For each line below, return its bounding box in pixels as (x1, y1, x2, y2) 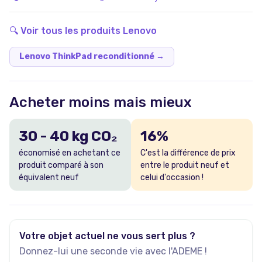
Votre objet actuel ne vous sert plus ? (19, 230, 195, 242)
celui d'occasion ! (140, 173, 204, 182)
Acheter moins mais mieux (9, 94, 192, 111)
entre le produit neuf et (140, 160, 229, 170)
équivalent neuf (19, 173, 79, 182)
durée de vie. (9, 2, 63, 13)
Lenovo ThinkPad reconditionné (19, 51, 154, 61)
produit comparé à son (19, 160, 104, 170)
